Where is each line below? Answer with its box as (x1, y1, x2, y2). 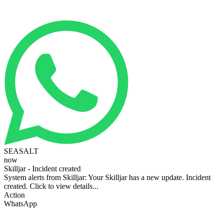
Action (4, 190, 25, 199)
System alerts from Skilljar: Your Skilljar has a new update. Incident (4, 173, 211, 182)
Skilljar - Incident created (4, 164, 81, 173)
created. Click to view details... (4, 182, 98, 190)
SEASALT (4, 146, 38, 155)
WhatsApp (4, 199, 37, 208)
